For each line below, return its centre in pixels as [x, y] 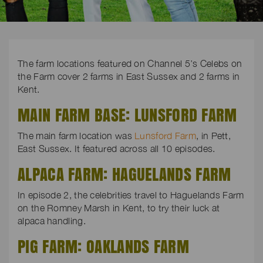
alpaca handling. [52, 221]
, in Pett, [214, 136]
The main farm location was [76, 136]
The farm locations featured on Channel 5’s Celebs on [130, 63]
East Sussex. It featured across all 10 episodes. [117, 149]
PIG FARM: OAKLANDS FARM [103, 246]
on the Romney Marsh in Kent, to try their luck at [119, 208]
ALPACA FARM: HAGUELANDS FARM [124, 174]
